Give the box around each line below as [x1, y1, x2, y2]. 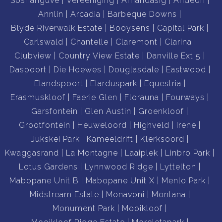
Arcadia [70, 9, 101, 19]
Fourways [166, 92, 205, 102]
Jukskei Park [31, 134, 80, 144]
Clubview [14, 51, 52, 60]
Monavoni [106, 189, 145, 199]
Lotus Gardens [19, 162, 78, 171]
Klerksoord [140, 134, 184, 144]
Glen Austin [85, 106, 131, 116]
